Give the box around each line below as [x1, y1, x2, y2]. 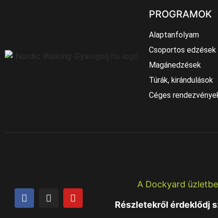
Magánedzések [149, 60, 201, 70]
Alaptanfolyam [149, 30, 199, 40]
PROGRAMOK [149, 8, 212, 20]
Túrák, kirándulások [149, 75, 213, 85]
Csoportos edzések [149, 45, 216, 55]
